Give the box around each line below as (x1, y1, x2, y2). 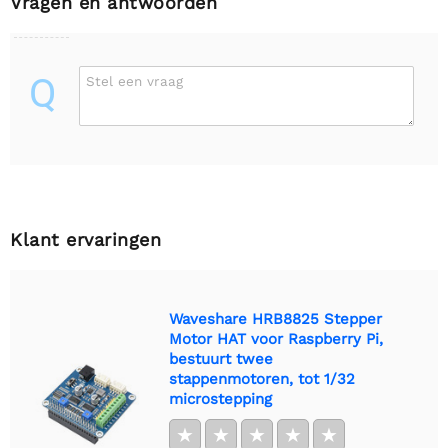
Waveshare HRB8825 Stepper (169, 310, 382, 329)
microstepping (169, 390, 272, 409)
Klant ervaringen (10, 229, 161, 251)
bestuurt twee (169, 350, 273, 369)
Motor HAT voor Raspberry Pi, (169, 330, 383, 349)
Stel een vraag (86, 73, 183, 90)
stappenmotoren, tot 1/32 (169, 370, 355, 389)
